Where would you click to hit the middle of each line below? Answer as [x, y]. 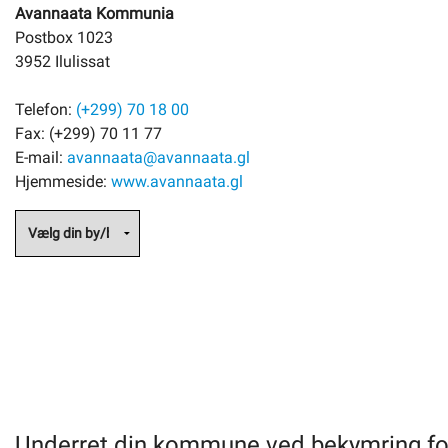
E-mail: [41, 157]
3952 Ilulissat [62, 61]
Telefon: [45, 109]
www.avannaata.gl [177, 181]
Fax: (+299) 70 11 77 [88, 133]
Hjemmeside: [63, 181]
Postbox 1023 [64, 37]
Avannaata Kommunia [94, 13]
